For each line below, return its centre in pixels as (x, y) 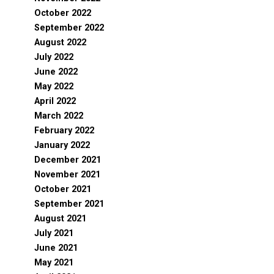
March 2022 (59, 116)
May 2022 (54, 87)
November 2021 (67, 175)
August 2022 (60, 43)
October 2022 (63, 13)
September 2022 (69, 28)
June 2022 (56, 72)
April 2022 (55, 101)
